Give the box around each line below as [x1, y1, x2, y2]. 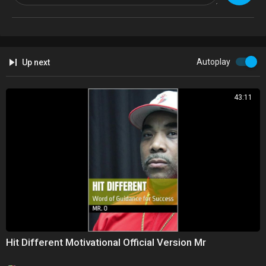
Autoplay [197, 57, 230, 67]
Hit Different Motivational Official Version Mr [6, 236, 206, 249]
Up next [20, 58, 50, 68]
